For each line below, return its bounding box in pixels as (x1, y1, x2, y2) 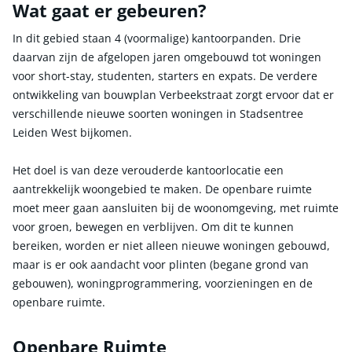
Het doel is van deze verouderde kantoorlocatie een (13, 162, 284, 178)
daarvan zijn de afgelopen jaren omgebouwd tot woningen (13, 49, 321, 64)
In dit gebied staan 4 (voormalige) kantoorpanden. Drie (13, 30, 301, 46)
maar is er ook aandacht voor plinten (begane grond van (13, 256, 309, 272)
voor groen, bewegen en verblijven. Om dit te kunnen (13, 218, 294, 234)
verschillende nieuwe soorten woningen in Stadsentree (13, 105, 303, 121)
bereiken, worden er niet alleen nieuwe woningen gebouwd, (13, 237, 330, 253)
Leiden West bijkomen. (13, 124, 135, 140)
